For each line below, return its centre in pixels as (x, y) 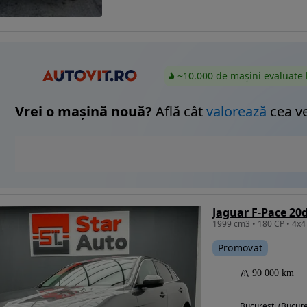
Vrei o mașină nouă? (84, 112)
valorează (236, 112)
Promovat (240, 248)
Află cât (179, 112)
